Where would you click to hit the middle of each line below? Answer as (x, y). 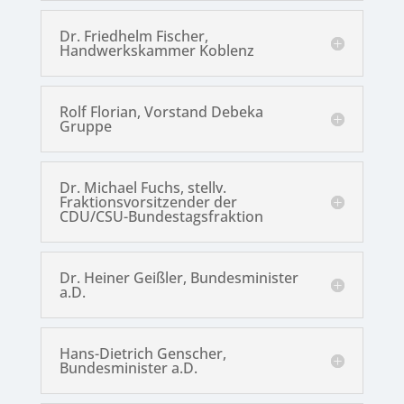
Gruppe (85, 127)
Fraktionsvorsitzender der (148, 202)
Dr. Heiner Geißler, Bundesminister (179, 278)
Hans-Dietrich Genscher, (142, 354)
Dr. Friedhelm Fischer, (133, 37)
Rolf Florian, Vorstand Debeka (161, 112)
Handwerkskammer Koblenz (156, 51)
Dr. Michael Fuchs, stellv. (142, 188)
